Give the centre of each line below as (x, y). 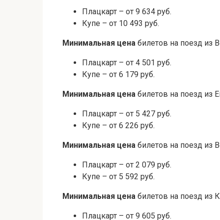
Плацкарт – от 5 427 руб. (127, 114)
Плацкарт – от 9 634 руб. (127, 12)
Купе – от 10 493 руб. (121, 24)
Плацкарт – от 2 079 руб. (127, 165)
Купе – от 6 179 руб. (118, 75)
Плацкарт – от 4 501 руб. (127, 63)
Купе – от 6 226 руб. (118, 126)
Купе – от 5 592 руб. (118, 177)
